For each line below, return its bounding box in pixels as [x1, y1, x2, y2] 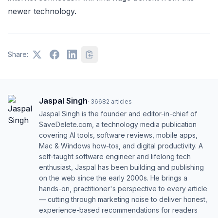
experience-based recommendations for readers [39, 205, 198, 214]
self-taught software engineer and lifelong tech [39, 152, 191, 161]
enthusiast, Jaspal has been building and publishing [39, 163, 204, 171]
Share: [8, 50, 28, 58]
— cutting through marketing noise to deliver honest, [39, 195, 207, 203]
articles [111, 97, 132, 105]
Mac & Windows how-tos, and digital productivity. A [39, 141, 203, 150]
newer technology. [8, 6, 76, 16]
